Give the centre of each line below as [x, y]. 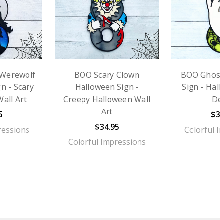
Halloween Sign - [107, 87]
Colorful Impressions [107, 142]
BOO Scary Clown [107, 74]
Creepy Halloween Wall [107, 99]
